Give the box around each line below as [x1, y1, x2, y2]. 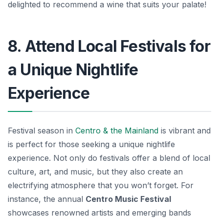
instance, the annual [8, 194, 86, 204]
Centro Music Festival [86, 194, 171, 204]
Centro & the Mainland [75, 125, 158, 135]
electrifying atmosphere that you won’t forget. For [8, 180, 194, 190]
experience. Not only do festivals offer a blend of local [8, 153, 210, 163]
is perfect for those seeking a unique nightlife [8, 139, 175, 149]
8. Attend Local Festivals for [8, 36, 210, 56]
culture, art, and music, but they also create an [8, 166, 183, 176]
